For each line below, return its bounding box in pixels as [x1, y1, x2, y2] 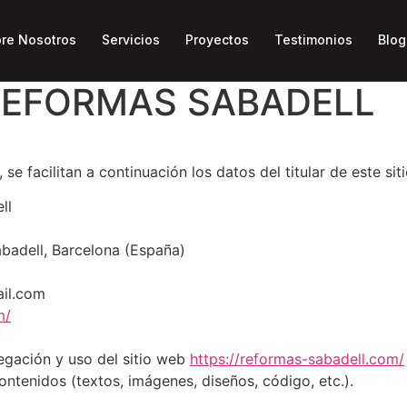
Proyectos [185, 31, 249, 47]
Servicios [102, 31, 160, 47]
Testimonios [274, 31, 352, 47]
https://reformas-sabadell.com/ [190, 350, 404, 369]
